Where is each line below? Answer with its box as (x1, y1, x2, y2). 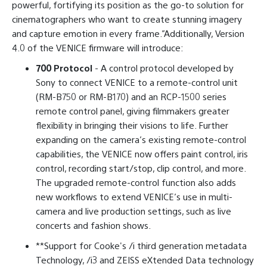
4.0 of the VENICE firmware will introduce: (12, 42, 184, 54)
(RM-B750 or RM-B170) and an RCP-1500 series (36, 91, 226, 103)
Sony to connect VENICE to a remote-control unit (36, 76, 238, 88)
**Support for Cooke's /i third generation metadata (36, 240, 247, 252)
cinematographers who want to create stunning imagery (12, 13, 242, 25)
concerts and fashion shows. (36, 219, 151, 231)
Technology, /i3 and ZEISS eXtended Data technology (36, 254, 254, 266)
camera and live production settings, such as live (36, 205, 231, 217)
